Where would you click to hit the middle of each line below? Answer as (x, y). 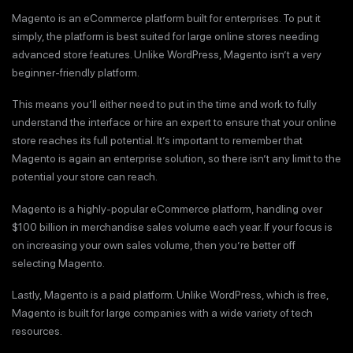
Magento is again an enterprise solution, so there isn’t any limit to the (176, 159)
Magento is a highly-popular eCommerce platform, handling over (167, 208)
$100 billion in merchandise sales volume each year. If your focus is (172, 227)
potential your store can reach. (85, 177)
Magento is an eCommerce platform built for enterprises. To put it (166, 18)
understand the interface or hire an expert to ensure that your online (174, 123)
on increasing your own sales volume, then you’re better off (154, 245)
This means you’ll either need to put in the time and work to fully (164, 104)
